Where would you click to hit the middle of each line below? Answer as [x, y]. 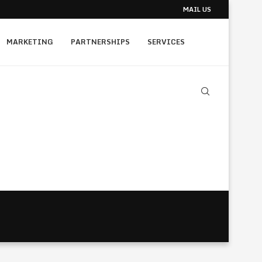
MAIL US [197, 9]
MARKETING [30, 42]
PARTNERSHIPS [100, 42]
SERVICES [166, 42]
